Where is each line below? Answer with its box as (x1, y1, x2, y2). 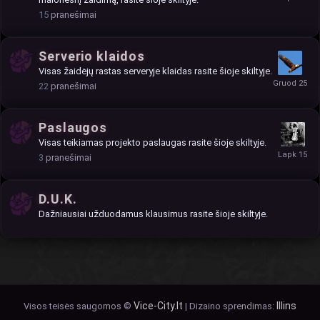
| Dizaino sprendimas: (183, 300, 276, 311)
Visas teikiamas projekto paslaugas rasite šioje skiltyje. (39, 136, 266, 148)
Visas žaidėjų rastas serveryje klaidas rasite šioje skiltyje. (39, 65, 272, 76)
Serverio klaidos (39, 48, 145, 64)
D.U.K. (39, 191, 77, 206)
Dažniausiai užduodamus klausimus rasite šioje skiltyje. (39, 208, 268, 219)
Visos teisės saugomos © (24, 300, 134, 311)
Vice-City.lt (134, 299, 183, 311)
